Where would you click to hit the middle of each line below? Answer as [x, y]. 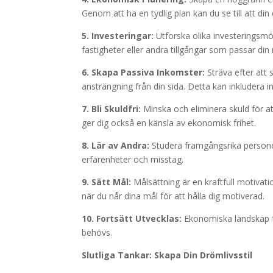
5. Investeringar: [118, 36]
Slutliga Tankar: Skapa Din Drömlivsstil [167, 255]
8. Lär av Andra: [116, 145]
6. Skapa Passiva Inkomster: [144, 72]
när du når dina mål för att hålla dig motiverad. [173, 196]
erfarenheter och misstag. [133, 159]
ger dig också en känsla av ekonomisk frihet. [169, 123]
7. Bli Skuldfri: [112, 109]
